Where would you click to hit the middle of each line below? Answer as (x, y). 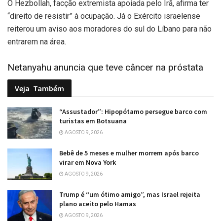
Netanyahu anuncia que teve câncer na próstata (105, 68)
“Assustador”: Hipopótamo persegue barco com (133, 111)
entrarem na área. (37, 41)
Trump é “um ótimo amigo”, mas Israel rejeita (130, 195)
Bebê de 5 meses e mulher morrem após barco (129, 153)
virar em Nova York (88, 162)
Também (49, 88)
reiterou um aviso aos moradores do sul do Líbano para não (110, 29)
